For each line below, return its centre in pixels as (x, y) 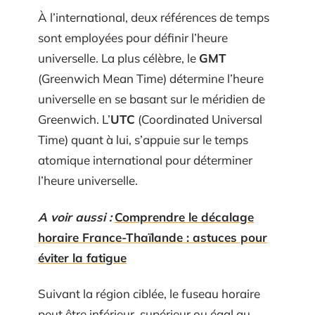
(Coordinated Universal (199, 119)
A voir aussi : (75, 217)
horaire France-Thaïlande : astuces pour (153, 237)
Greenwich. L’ (74, 119)
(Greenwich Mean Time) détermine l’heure (151, 78)
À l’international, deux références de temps (154, 17)
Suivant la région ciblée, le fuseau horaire (149, 294)
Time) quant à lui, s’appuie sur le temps (143, 140)
